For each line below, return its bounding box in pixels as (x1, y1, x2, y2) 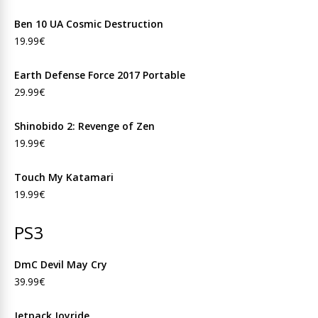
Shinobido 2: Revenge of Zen (14, 119, 155, 133)
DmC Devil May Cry (14, 258, 107, 271)
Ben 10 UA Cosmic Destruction (14, 17, 163, 31)
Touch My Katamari (14, 170, 114, 184)
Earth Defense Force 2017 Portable (14, 68, 185, 82)
